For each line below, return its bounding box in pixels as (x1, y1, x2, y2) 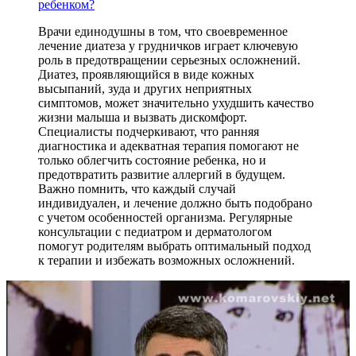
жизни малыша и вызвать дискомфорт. (38, 110, 247, 124)
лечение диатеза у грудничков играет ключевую (38, 38, 298, 52)
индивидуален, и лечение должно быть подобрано (38, 195, 312, 210)
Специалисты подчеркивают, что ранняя (38, 124, 259, 138)
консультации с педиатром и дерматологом (38, 224, 272, 238)
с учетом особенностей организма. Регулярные (38, 210, 292, 224)
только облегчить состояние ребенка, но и (38, 153, 266, 167)
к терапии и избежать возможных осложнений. (38, 253, 295, 267)
